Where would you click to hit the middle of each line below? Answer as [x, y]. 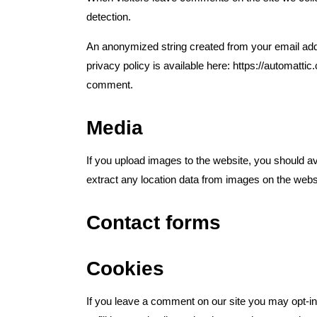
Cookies [125, 269]
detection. [109, 17]
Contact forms [154, 223]
